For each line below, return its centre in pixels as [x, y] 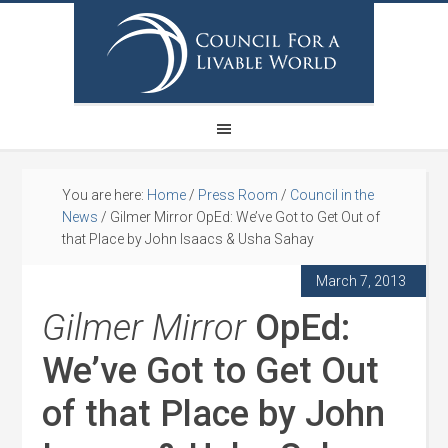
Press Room [238, 195]
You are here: [105, 195]
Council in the [332, 195]
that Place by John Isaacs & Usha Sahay [188, 239]
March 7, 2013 [360, 281]
